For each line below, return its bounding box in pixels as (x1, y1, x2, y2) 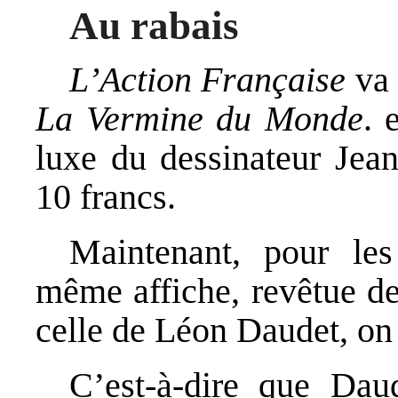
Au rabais (68, 3, 239, 48)
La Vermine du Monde (36, 99, 363, 139)
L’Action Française (68, 60, 346, 100)
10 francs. (36, 177, 176, 218)
